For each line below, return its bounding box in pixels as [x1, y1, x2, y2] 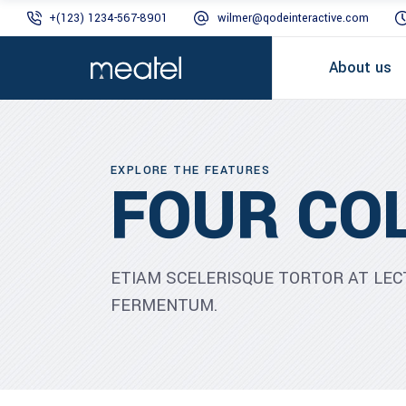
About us [329, 57, 391, 78]
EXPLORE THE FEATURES [111, 162, 270, 179]
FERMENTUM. [111, 294, 217, 317]
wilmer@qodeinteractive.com [217, 10, 369, 26]
